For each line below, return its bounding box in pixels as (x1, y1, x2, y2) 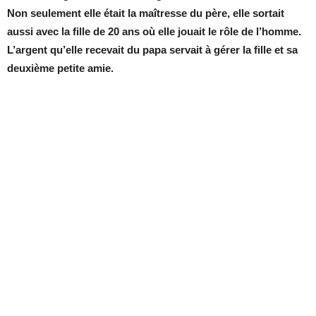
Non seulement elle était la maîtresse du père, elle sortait (7, 7, 284, 19)
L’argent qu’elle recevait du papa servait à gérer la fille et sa (7, 44, 298, 56)
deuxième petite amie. (7, 62, 114, 74)
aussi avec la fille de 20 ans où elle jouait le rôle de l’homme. (7, 25, 301, 37)
